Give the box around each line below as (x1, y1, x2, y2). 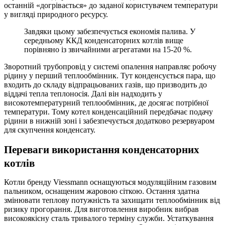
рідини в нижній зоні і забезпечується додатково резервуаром (4, 116, 214, 125)
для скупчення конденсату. (4, 125, 95, 134)
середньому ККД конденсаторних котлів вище (24, 36, 183, 45)
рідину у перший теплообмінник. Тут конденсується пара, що (4, 71, 215, 80)
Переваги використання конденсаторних (4, 143, 199, 156)
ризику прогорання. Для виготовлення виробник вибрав (4, 204, 199, 213)
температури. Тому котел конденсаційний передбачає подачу (4, 107, 213, 116)
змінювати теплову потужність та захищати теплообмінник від (4, 195, 220, 204)
